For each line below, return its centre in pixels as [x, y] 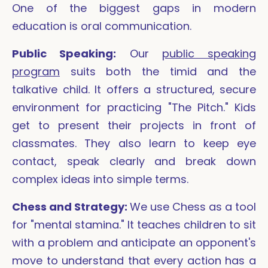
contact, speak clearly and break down [134, 162]
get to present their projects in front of [134, 126]
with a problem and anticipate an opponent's [134, 243]
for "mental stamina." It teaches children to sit [134, 225]
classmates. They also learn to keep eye [134, 144]
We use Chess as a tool [193, 207]
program [36, 72]
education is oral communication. [102, 26]
